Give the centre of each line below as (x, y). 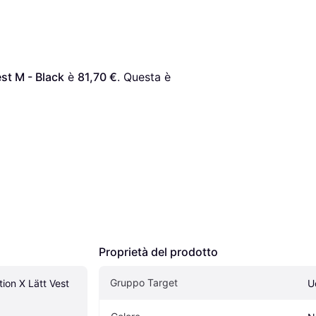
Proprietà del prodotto (158, 252)
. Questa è (144, 77)
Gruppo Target (144, 283)
